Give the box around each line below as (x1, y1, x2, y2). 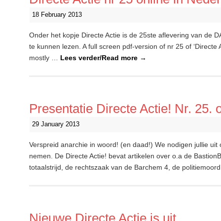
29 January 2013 (32, 121, 79, 128)
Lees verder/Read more (60, 54, 140, 62)
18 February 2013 (32, 11, 82, 18)
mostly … (29, 54, 60, 62)
